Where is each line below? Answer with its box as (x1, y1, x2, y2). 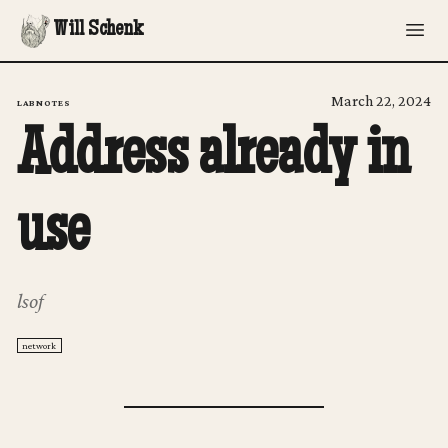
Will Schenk (52, 19, 144, 41)
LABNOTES (16, 96, 72, 108)
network (22, 339, 57, 351)
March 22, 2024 (331, 91, 432, 109)
